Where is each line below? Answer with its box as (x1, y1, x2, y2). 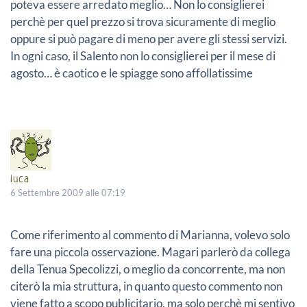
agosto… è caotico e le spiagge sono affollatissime (10, 65, 253, 80)
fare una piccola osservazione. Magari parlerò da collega (10, 244, 291, 259)
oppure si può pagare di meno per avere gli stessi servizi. (10, 31, 287, 46)
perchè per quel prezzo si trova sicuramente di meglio (10, 14, 275, 29)
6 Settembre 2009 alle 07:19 (10, 186, 125, 198)
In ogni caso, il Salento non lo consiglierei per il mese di (10, 48, 275, 63)
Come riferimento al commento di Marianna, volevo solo (10, 227, 290, 242)
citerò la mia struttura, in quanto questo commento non (10, 278, 282, 293)
